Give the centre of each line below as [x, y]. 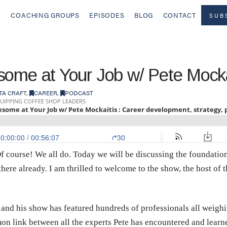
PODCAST [79, 93]
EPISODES [107, 15]
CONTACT [179, 15]
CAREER [45, 93]
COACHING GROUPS [45, 15]
